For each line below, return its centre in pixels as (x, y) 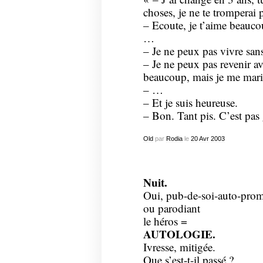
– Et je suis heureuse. (190, 102)
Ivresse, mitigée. (179, 247)
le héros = (165, 221)
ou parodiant (171, 208)
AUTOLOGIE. (179, 234)
